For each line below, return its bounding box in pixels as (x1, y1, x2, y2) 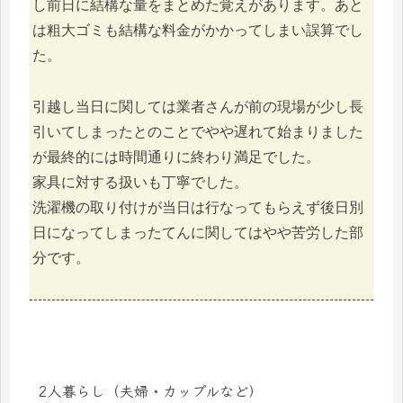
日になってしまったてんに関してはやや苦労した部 (32, 225, 363, 241)
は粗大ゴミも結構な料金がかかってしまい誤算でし (32, 22, 363, 39)
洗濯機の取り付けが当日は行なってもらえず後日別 (32, 200, 363, 216)
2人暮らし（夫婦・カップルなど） (38, 379, 263, 401)
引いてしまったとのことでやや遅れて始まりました (32, 124, 363, 140)
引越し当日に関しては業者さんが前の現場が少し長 (32, 99, 363, 115)
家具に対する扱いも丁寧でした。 (32, 175, 248, 191)
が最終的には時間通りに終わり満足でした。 (32, 149, 320, 166)
